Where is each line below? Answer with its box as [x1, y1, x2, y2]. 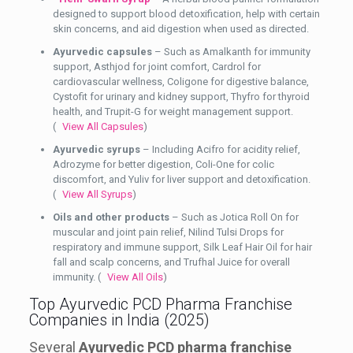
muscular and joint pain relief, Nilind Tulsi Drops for [52, 225, 284, 238]
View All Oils [106, 270, 163, 283]
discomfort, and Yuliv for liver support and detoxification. [52, 173, 310, 185]
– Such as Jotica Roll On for [169, 210, 299, 223]
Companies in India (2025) [28, 310, 210, 329]
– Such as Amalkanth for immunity [151, 45, 310, 58]
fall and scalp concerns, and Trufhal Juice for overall [52, 255, 290, 268]
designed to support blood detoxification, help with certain [52, 7, 320, 20]
